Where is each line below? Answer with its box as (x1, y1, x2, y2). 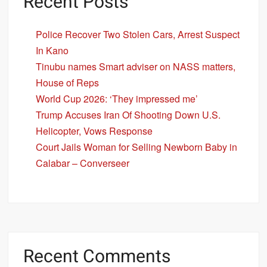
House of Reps (36, 75, 100, 89)
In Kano (36, 43, 69, 57)
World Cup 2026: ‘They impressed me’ (36, 91, 198, 105)
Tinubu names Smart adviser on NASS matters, (36, 59, 236, 73)
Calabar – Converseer (36, 156, 130, 170)
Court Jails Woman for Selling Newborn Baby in (36, 139, 238, 154)
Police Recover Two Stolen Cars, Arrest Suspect (36, 27, 240, 41)
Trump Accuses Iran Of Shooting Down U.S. (36, 107, 221, 122)
